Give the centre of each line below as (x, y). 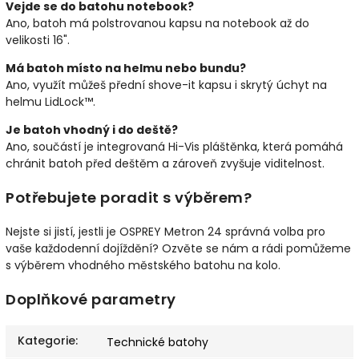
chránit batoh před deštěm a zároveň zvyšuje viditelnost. (165, 164)
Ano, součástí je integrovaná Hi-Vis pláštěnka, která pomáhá (174, 147)
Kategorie (46, 340)
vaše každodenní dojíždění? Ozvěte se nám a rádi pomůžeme (178, 248)
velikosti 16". (38, 40)
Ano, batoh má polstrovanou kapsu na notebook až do (157, 24)
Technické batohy (157, 342)
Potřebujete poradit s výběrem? (129, 198)
